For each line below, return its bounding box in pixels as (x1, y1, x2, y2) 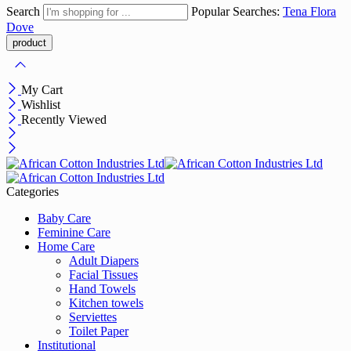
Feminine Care (38, 226, 110, 239)
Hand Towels (69, 282, 136, 295)
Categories (6, 185, 59, 198)
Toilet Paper (69, 324, 128, 338)
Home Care (38, 240, 95, 253)
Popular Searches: (191, 5, 283, 18)
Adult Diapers (69, 254, 139, 267)
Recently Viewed (21, 113, 107, 126)
